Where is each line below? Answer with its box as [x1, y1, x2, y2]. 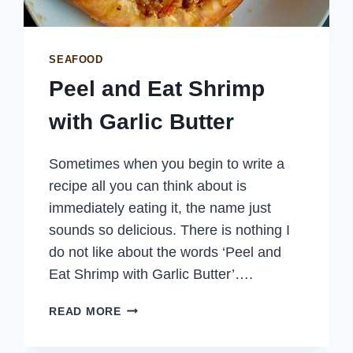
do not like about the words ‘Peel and [49, 244, 282, 261]
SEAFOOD [49, 54, 103, 65]
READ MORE [49, 305, 121, 318]
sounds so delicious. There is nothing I [49, 222, 291, 239]
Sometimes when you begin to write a [49, 156, 285, 173]
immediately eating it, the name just [49, 200, 272, 217]
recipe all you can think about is [49, 178, 247, 195]
